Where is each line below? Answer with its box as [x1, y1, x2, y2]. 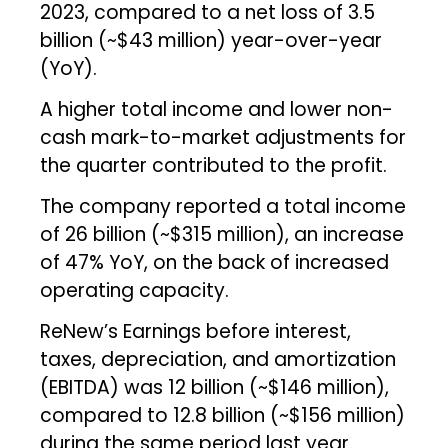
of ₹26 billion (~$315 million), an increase [40, 220, 405, 248]
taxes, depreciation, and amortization [40, 345, 397, 373]
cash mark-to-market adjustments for [40, 123, 407, 151]
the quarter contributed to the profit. [40, 151, 388, 179]
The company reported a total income [40, 192, 407, 220]
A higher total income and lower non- [40, 95, 394, 123]
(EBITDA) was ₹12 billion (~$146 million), [40, 373, 390, 401]
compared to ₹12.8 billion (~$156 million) [40, 401, 406, 429]
